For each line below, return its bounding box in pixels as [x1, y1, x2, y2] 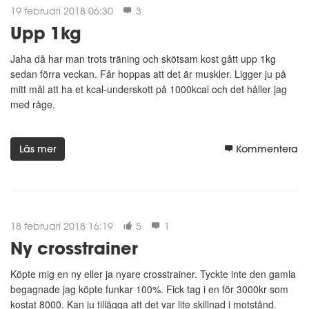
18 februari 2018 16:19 [10, 220, 113, 232]
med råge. [10, 97, 55, 111]
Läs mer [19, 143, 56, 156]
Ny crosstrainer [10, 236, 138, 259]
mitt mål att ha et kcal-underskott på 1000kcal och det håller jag [10, 81, 287, 96]
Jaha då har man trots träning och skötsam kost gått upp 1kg [10, 51, 276, 66]
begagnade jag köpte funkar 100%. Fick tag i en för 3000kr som [10, 281, 288, 296]
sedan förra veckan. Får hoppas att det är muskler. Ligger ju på [10, 66, 286, 81]
